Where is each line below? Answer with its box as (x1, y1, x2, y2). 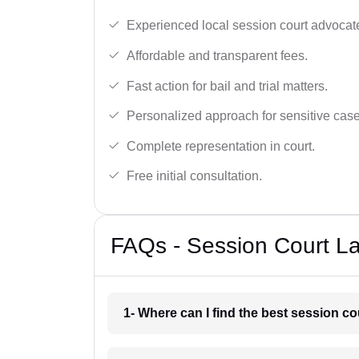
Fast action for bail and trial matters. (127, 79, 328, 93)
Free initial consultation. (127, 169, 262, 184)
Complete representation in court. (127, 139, 315, 153)
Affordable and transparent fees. (127, 48, 308, 63)
